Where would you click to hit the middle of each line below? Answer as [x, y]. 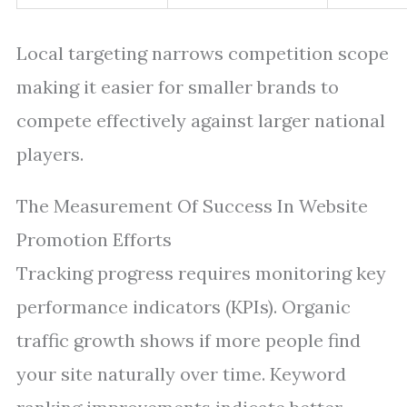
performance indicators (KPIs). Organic [184, 307]
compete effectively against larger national [201, 120]
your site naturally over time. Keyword [181, 374]
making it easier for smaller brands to [178, 87]
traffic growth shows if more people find [189, 340]
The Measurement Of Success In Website [192, 206]
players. [50, 154]
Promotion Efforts [94, 239]
